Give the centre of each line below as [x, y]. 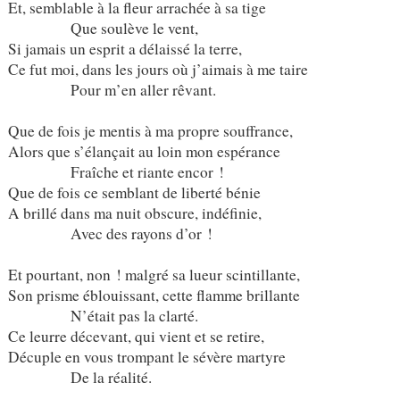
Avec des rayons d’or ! [110, 233]
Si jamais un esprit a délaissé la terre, [125, 48]
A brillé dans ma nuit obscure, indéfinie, [134, 212]
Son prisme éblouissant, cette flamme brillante [154, 295]
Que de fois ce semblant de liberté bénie [134, 192]
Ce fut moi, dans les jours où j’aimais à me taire [158, 69]
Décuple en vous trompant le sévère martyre [146, 356]
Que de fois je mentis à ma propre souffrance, [150, 130]
